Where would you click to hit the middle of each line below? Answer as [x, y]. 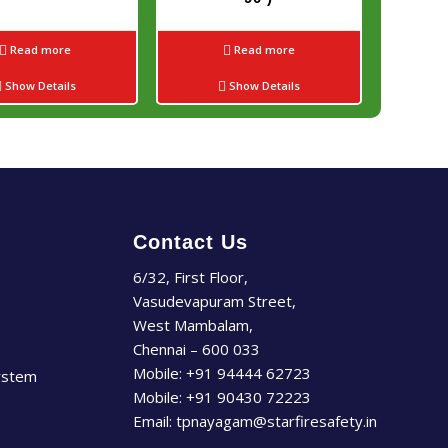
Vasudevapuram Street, [214, 301]
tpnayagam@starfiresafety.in [276, 421]
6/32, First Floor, [190, 277]
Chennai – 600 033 [196, 349]
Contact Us [190, 241]
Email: [154, 421]
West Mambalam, [192, 325]
